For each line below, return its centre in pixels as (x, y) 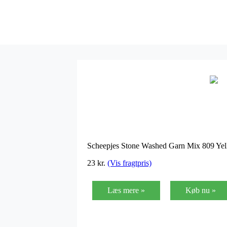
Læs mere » (126, 190)
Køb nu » (201, 190)
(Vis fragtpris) (129, 163)
